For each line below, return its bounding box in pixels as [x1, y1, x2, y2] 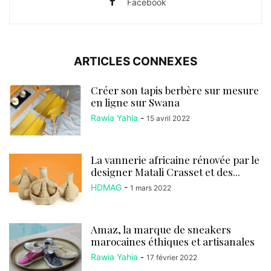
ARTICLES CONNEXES [74, 54, 197, 68]
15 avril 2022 [146, 113, 190, 123]
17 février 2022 [146, 252, 197, 262]
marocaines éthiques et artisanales [91, 234, 255, 248]
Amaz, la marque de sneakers [91, 222, 231, 236]
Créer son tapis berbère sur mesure [91, 83, 259, 97]
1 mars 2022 [130, 183, 171, 192]
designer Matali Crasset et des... [91, 165, 240, 178]
